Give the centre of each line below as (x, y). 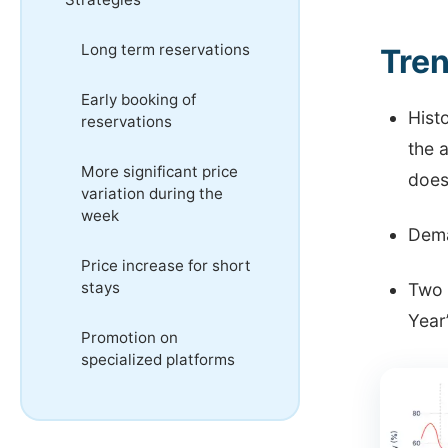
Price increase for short (166, 265)
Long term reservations (165, 49)
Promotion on (129, 337)
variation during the (152, 193)
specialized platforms (158, 359)
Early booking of (138, 99)
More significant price (159, 171)
